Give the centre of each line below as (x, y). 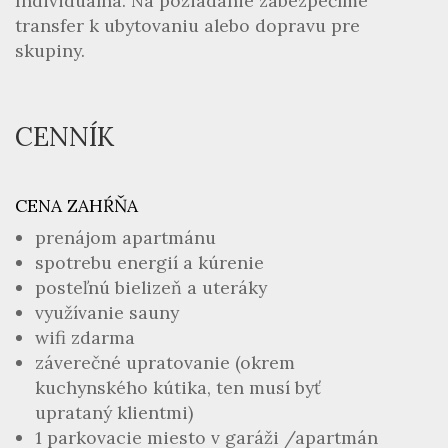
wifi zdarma (85, 337)
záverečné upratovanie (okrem (165, 362)
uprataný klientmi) (114, 412)
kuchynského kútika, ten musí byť (178, 387)
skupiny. (50, 50)
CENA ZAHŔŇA (76, 205)
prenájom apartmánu (125, 237)
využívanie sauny (107, 312)
